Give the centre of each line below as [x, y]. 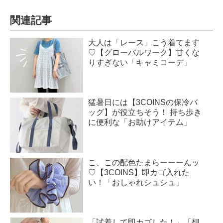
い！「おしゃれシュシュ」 [136, 182]
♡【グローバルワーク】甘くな [144, 53]
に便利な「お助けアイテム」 [140, 122]
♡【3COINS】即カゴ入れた [139, 172]
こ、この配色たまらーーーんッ [144, 162]
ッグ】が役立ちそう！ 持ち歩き [145, 112]
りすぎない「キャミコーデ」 [140, 63]
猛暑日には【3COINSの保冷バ [143, 103]
